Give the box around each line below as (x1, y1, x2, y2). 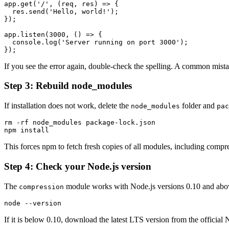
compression (19, 182, 64, 191)
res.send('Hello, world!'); (4, 7, 119, 15)
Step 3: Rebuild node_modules (4, 80, 132, 91)
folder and (180, 101, 217, 110)
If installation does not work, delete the (4, 101, 131, 110)
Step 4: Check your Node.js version (4, 161, 151, 172)
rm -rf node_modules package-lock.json (4, 119, 155, 127)
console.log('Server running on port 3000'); (4, 38, 188, 46)
